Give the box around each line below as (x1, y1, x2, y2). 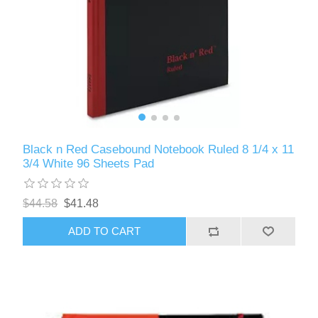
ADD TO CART (68, 225, 141, 238)
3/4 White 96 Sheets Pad (23, 156, 155, 170)
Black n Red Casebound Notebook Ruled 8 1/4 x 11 (23, 142, 295, 156)
